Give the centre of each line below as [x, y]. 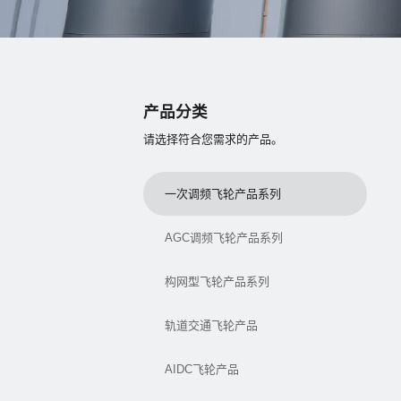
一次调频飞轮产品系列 [223, 194]
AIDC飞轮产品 [202, 370]
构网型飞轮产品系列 [217, 282]
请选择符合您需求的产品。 [213, 139]
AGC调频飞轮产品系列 [224, 238]
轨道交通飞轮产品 [211, 326]
